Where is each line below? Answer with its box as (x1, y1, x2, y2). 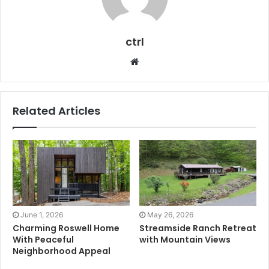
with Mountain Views (139, 233, 231, 246)
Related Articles (13, 103, 100, 118)
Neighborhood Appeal (13, 244, 110, 257)
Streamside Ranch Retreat (139, 222, 256, 234)
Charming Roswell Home (13, 222, 119, 234)
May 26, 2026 (147, 210, 193, 219)
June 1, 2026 (20, 210, 63, 219)
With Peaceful (13, 233, 74, 246)
